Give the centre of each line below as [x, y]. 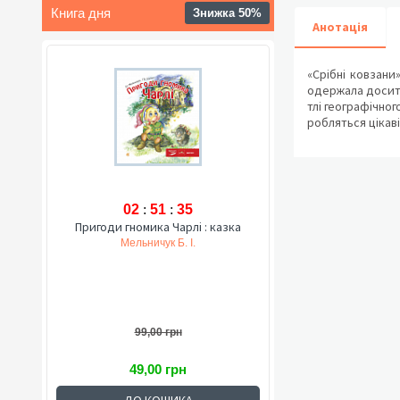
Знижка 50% [227, 13]
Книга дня [81, 13]
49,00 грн [158, 369]
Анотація [340, 27]
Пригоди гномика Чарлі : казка [158, 227]
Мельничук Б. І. [158, 243]
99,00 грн [158, 332]
